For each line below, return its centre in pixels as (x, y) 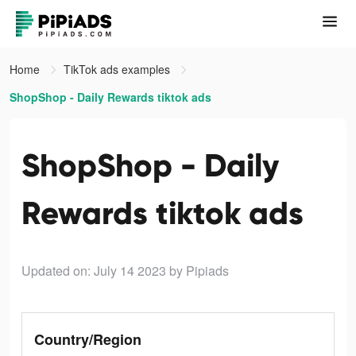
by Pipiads (199, 271)
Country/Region (88, 339)
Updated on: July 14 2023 (94, 271)
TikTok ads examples (118, 69)
